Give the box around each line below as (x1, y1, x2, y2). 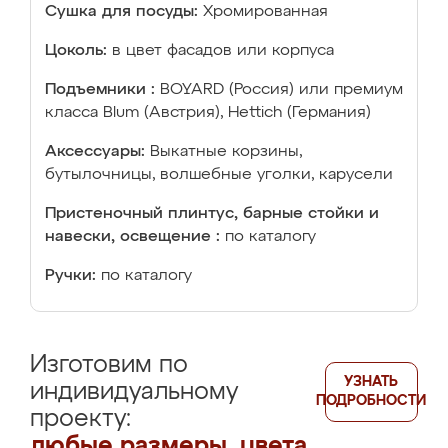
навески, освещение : (45, 229, 220, 245)
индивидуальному (30, 380, 238, 404)
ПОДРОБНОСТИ (316, 394, 427, 408)
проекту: (30, 407, 131, 431)
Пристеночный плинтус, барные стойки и (45, 206, 379, 222)
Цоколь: (45, 43, 107, 59)
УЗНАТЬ (344, 375, 399, 389)
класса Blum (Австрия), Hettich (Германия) (45, 105, 371, 121)
